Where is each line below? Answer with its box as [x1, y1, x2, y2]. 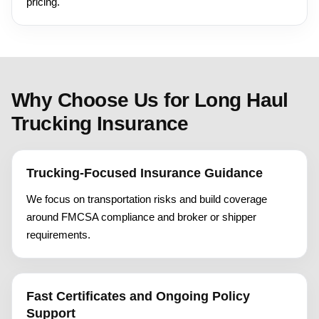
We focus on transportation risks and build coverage [26, 192, 267, 205]
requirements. [26, 228, 90, 241]
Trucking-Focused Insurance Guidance [26, 165, 263, 180]
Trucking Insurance [11, 112, 189, 135]
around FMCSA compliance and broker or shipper [26, 210, 256, 223]
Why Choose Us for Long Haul [11, 88, 288, 111]
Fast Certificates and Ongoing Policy [26, 288, 250, 303]
